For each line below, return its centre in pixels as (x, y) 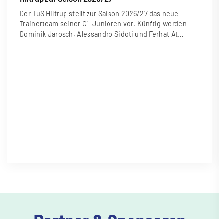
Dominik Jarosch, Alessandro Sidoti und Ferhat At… (102, 34)
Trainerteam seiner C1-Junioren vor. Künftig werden (103, 23)
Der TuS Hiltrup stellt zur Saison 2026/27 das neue (99, 13)
